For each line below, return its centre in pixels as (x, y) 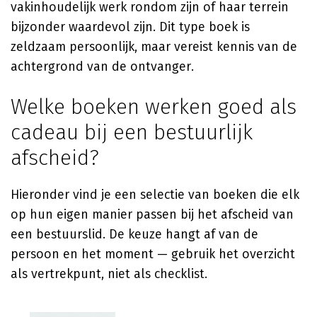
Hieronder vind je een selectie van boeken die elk (155, 195)
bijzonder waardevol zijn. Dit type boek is (130, 27)
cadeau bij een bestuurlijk (132, 132)
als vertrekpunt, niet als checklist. (109, 274)
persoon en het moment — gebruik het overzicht (153, 254)
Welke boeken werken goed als (154, 107)
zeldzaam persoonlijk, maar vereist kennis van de (154, 47)
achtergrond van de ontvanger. (102, 67)
